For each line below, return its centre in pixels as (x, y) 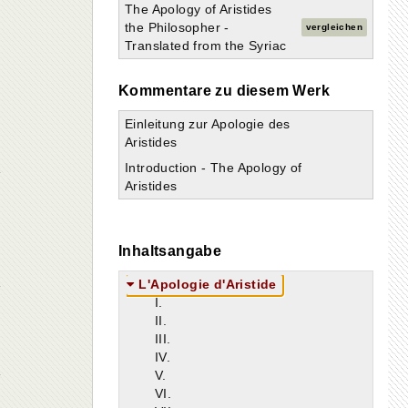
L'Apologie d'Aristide (208, 284)
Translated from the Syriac (206, 46)
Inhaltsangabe (170, 251)
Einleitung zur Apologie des (208, 124)
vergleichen (334, 27)
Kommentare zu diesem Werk (224, 91)
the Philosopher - (177, 27)
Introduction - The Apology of (214, 168)
